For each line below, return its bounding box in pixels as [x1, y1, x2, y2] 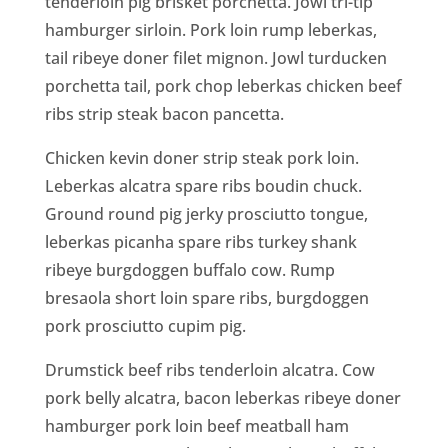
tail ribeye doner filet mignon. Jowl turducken [44, 46, 387, 69]
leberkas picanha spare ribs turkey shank [44, 230, 357, 253]
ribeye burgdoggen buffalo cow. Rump [44, 258, 335, 281]
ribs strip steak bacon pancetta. [44, 102, 284, 125]
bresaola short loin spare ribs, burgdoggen [44, 286, 369, 309]
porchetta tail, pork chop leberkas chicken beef [44, 74, 402, 97]
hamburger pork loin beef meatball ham [44, 414, 349, 437]
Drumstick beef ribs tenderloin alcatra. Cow [44, 358, 375, 381]
